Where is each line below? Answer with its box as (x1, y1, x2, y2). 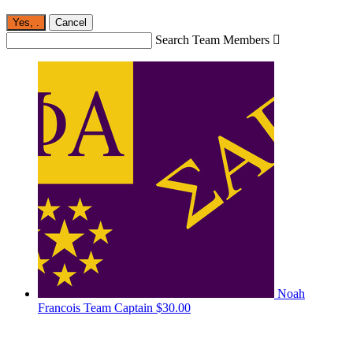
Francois (38, 301, 84, 315)
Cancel (55, 17, 87, 29)
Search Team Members (155, 33, 269, 47)
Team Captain (84, 301, 153, 315)
